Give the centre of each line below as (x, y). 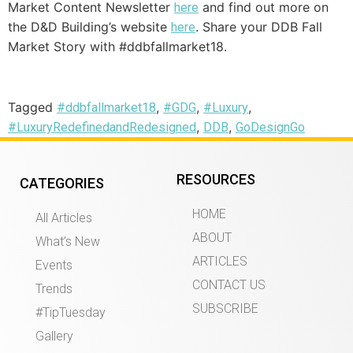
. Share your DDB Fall (259, 27)
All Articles (64, 218)
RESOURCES (216, 180)
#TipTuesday (71, 313)
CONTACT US (229, 285)
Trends (54, 289)
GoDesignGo (270, 128)
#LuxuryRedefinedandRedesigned (102, 128)
